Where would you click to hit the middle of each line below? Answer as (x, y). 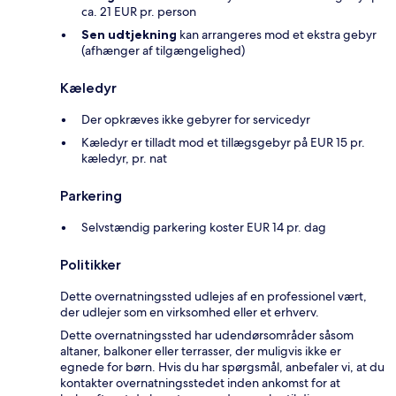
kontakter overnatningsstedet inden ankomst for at (200, 382)
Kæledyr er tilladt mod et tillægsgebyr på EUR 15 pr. (223, 142)
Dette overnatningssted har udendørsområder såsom (207, 335)
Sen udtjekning (129, 34)
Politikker (91, 264)
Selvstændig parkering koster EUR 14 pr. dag (204, 227)
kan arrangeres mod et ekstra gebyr (277, 34)
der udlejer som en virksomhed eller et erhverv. (190, 312)
